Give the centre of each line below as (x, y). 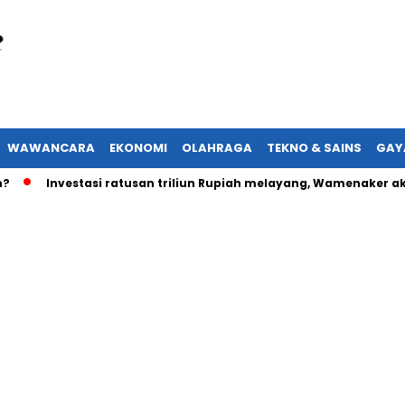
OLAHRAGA (217, 148)
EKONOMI (138, 148)
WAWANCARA (51, 148)
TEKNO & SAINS (314, 148)
